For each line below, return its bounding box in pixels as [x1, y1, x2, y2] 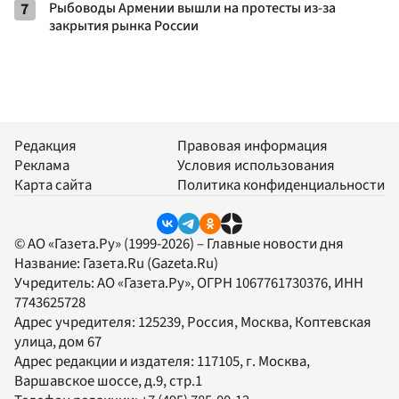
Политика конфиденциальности [177, 175, 385, 197]
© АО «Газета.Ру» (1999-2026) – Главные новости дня [14, 233, 344, 256]
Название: [14, 253, 83, 275]
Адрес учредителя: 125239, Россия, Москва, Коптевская [14, 312, 371, 334]
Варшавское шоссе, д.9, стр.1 [14, 370, 202, 393]
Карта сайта [14, 175, 92, 197]
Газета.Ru [83, 253, 144, 275]
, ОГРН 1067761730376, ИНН [191, 273, 363, 295]
